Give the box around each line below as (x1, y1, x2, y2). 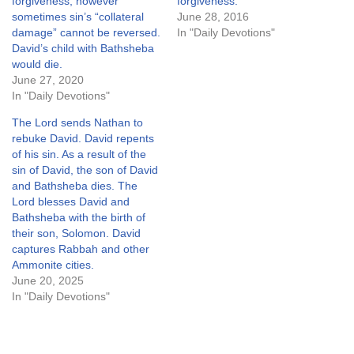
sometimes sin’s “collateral (12, 10, 144, 23)
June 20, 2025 (12, 274, 84, 287)
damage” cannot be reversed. (12, 26, 160, 39)
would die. (12, 58, 62, 70)
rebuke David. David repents (12, 132, 154, 145)
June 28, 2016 (177, 10, 249, 23)
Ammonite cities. (12, 258, 94, 271)
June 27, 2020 (12, 73, 84, 86)
